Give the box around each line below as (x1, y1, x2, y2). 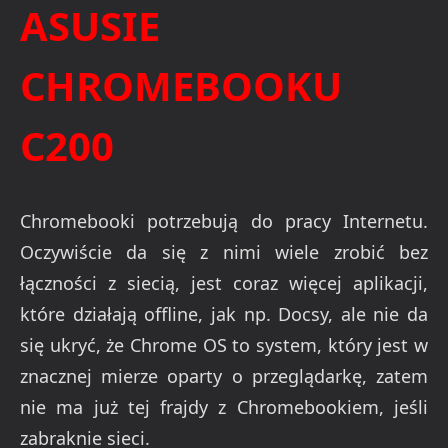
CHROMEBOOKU (20, 58, 342, 114)
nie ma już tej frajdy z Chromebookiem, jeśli (20, 395, 428, 420)
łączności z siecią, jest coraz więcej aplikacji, (20, 271, 428, 296)
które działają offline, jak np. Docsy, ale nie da (20, 302, 428, 327)
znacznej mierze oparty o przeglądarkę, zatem (20, 364, 428, 389)
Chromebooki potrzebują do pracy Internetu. (20, 209, 428, 234)
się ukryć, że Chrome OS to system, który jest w (20, 333, 428, 358)
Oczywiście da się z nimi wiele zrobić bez (20, 240, 428, 265)
